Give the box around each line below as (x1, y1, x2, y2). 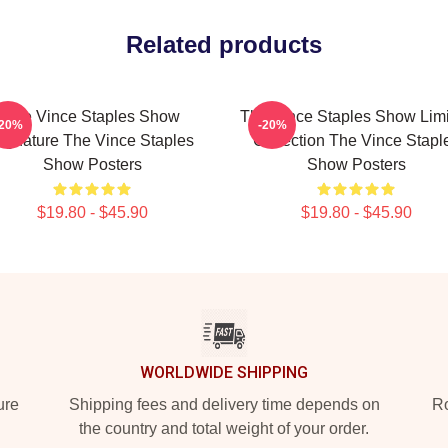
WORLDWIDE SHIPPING (140, 363, 308, 382)
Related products (126, 31, 322, 58)
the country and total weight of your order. (79, 420, 369, 437)
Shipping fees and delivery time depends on (68, 396, 380, 413)
